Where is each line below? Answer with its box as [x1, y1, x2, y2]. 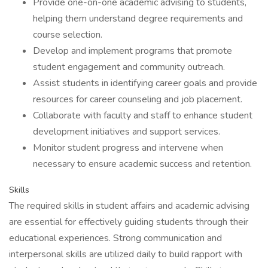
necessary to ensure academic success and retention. [33, 157, 252, 170]
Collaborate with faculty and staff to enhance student [33, 109, 252, 122]
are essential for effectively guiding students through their [9, 215, 248, 229]
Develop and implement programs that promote [33, 44, 232, 57]
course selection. [33, 28, 102, 41]
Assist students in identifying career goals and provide [33, 77, 257, 90]
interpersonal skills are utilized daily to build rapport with [9, 248, 242, 261]
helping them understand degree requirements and [33, 12, 243, 25]
